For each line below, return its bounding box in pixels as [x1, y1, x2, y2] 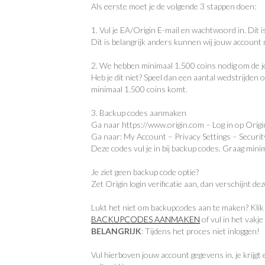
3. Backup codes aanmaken [91, 108, 186, 118]
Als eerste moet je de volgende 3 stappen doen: [91, 1, 256, 11]
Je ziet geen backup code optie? [91, 167, 199, 177]
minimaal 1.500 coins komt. [91, 84, 188, 94]
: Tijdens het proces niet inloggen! [141, 226, 260, 236]
